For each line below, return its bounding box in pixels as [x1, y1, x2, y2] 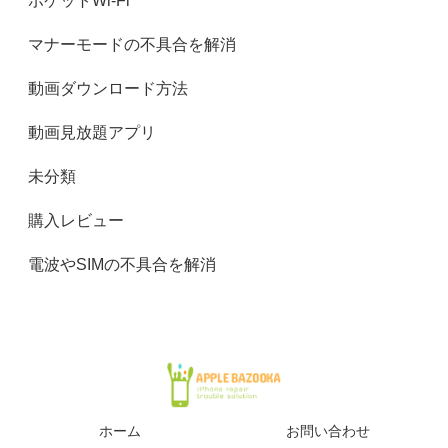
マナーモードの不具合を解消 [28, 36, 236, 53]
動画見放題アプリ [28, 124, 156, 141]
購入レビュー [28, 212, 124, 229]
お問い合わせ [286, 423, 370, 440]
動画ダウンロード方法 [28, 80, 188, 97]
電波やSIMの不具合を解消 [28, 256, 216, 273]
